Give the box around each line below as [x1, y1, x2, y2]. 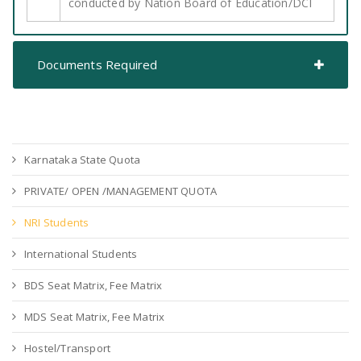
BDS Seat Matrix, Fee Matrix [24, 278, 163, 293]
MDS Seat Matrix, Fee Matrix [24, 309, 165, 324]
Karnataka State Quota [24, 152, 141, 167]
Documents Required [37, 56, 158, 73]
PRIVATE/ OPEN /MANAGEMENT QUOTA [24, 184, 218, 198]
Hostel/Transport [24, 341, 111, 355]
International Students [24, 247, 138, 261]
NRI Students [24, 215, 89, 230]
